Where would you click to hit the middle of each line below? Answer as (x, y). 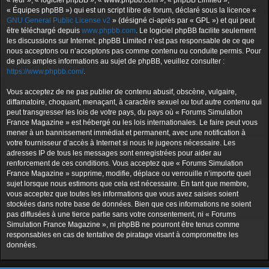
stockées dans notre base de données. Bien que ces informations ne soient (129, 204)
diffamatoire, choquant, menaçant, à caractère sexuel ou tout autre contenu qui (134, 102)
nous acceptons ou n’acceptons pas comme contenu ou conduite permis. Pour (134, 51)
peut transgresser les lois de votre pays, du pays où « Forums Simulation (125, 112)
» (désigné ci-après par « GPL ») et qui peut (183, 20)
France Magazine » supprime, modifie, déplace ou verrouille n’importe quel (129, 174)
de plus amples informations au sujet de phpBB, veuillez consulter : (116, 61)
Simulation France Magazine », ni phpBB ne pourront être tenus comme (123, 225)
